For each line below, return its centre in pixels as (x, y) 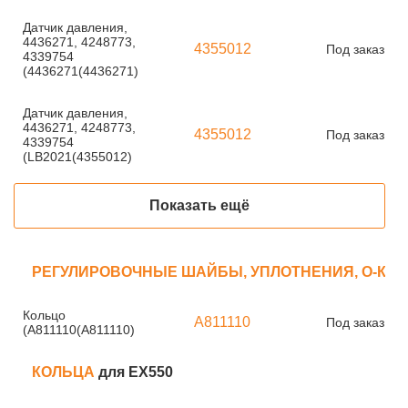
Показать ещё (199, 205)
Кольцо (44, 315)
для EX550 (136, 372)
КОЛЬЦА (65, 372)
